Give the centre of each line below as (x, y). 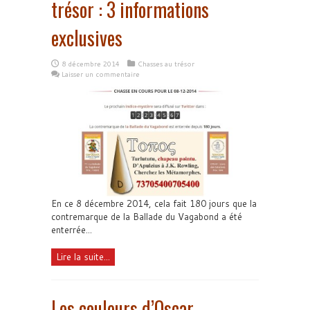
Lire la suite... (83, 256)
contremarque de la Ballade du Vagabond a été (147, 216)
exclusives (87, 38)
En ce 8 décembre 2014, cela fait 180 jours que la (154, 203)
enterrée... (72, 229)
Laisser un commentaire (101, 74)
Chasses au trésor (166, 64)
